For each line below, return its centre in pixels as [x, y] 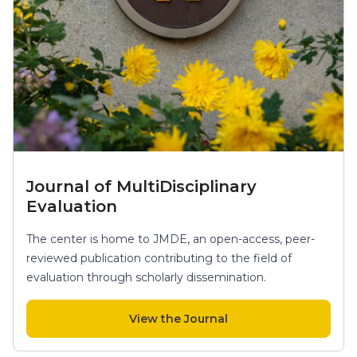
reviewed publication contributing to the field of [159, 258]
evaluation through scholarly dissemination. [146, 277]
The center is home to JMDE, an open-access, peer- [171, 239]
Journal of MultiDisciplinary [141, 186]
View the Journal [178, 318]
